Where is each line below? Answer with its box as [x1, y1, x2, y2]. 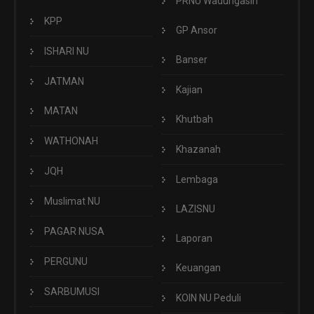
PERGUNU [44, 256, 88, 268]
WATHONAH [44, 135, 98, 147]
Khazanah [176, 144, 221, 156]
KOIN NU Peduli [176, 292, 241, 304]
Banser [176, 54, 207, 66]
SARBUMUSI [44, 286, 100, 298]
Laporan [176, 233, 212, 245]
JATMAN [44, 76, 84, 88]
